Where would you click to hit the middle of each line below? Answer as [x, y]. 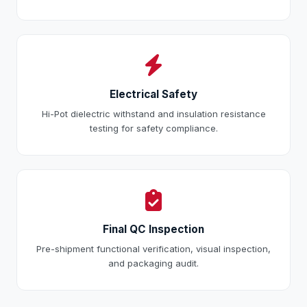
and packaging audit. [153, 263]
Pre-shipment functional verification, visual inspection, [153, 249]
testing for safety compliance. [153, 128]
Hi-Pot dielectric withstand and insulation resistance [153, 114]
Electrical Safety [153, 95]
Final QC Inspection [153, 230]
